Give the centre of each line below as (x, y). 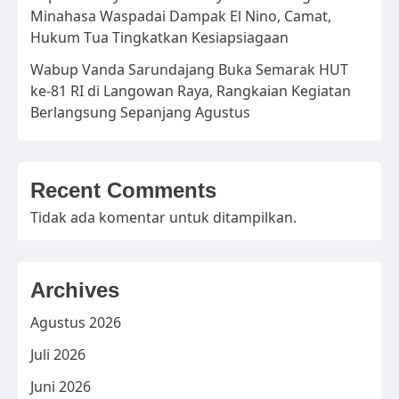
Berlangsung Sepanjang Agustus (140, 113)
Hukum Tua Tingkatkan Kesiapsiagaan (159, 38)
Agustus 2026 (76, 323)
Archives (75, 290)
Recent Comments (123, 191)
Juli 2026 (58, 355)
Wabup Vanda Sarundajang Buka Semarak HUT (189, 70)
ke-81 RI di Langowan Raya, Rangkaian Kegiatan (191, 91)
